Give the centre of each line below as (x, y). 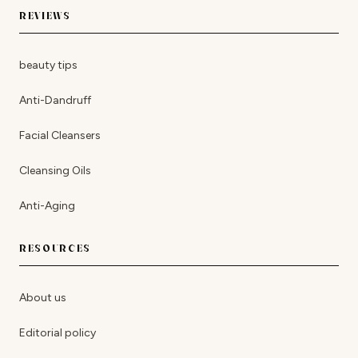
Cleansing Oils (55, 171)
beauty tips (48, 66)
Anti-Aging (47, 206)
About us (43, 298)
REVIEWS (45, 16)
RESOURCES (56, 249)
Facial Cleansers (60, 136)
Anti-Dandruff (55, 101)
